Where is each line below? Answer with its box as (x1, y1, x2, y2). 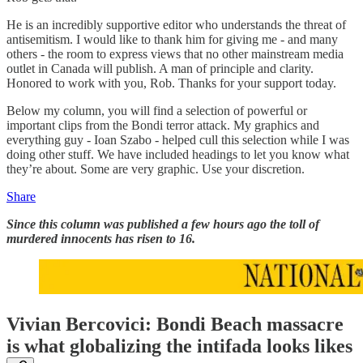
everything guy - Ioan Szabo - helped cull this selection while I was (6, 132, 349, 147)
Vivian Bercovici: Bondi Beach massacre (6, 313, 344, 335)
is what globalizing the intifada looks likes (6, 335, 352, 357)
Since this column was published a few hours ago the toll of (6, 216, 319, 231)
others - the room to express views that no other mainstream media (6, 46, 344, 61)
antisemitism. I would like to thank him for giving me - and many (6, 32, 338, 46)
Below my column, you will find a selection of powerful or (6, 103, 307, 117)
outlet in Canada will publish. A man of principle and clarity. (6, 61, 314, 75)
